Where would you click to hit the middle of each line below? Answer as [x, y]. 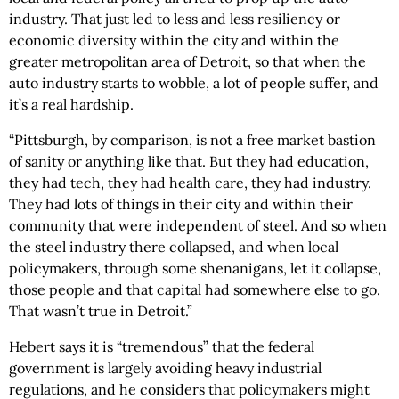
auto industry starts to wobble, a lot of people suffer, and [194, 82]
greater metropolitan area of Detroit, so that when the [187, 61]
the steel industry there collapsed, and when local [174, 246]
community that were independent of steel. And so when [198, 225]
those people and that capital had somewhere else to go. [195, 289]
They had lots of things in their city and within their [181, 204]
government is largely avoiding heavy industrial [165, 367]
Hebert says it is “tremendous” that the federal [162, 346]
